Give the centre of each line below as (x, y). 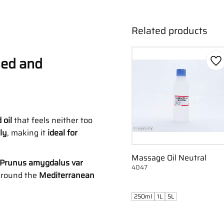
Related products (169, 31)
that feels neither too (52, 120)
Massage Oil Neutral (169, 158)
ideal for (62, 132)
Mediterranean (67, 175)
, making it (27, 132)
